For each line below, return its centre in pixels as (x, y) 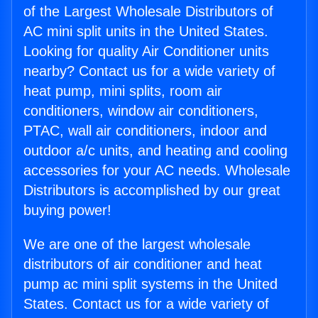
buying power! (67, 210)
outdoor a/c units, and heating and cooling (155, 151)
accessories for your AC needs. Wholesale (157, 171)
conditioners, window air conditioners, (141, 111)
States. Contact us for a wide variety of (146, 304)
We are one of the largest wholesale (137, 245)
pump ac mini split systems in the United (150, 284)
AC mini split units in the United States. (146, 32)
